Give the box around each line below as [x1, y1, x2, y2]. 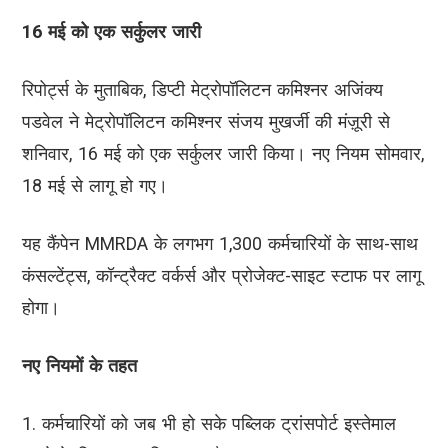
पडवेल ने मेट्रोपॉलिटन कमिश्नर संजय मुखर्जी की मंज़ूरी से [22, 111, 390, 133]
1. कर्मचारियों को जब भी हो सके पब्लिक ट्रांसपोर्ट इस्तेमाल [22, 413, 396, 435]
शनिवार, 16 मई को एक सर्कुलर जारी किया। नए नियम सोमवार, [22, 143, 424, 165]
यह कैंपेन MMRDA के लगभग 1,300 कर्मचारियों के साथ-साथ [22, 233, 418, 255]
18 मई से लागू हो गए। [22, 175, 168, 197]
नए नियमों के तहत [22, 355, 137, 377]
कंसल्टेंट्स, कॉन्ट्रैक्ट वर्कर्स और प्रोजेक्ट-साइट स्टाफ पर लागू [22, 265, 421, 287]
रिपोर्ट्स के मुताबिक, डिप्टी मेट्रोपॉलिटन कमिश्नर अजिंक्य [22, 79, 383, 101]
